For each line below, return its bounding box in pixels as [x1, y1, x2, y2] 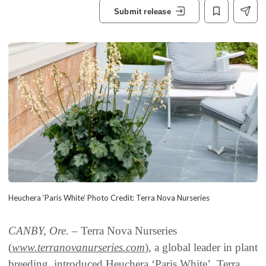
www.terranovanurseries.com [12, 241, 145, 254]
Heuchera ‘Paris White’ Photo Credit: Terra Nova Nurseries [8, 193, 210, 203]
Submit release [114, 7, 171, 16]
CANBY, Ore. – [8, 224, 81, 237]
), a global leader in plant [145, 241, 258, 254]
